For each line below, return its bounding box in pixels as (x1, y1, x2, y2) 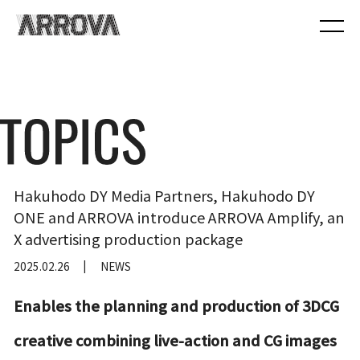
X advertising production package (14, 228, 243, 250)
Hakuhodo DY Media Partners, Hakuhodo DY (14, 185, 316, 207)
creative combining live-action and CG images (14, 329, 337, 350)
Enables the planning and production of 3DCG (14, 294, 340, 316)
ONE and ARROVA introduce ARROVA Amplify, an (14, 207, 346, 228)
